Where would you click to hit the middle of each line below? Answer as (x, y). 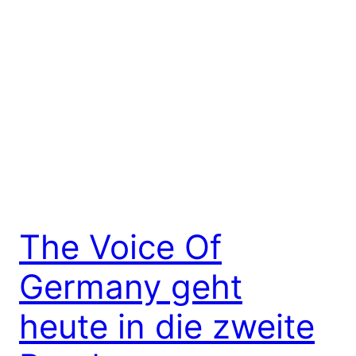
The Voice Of (120, 247)
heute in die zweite (167, 327)
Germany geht (131, 287)
